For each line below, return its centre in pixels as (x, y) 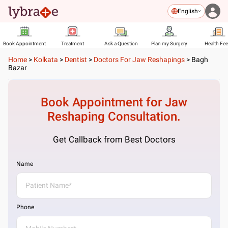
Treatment (73, 44)
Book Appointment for (103, 102)
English (188, 11)
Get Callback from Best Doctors (114, 139)
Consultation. (143, 117)
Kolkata (46, 60)
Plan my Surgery (169, 44)
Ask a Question (121, 44)
